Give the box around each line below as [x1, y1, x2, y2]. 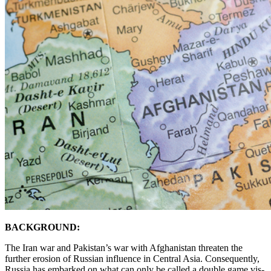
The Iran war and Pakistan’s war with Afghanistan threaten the [5, 243, 243, 253]
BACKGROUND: [5, 222, 80, 233]
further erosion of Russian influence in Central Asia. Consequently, [5, 253, 260, 264]
